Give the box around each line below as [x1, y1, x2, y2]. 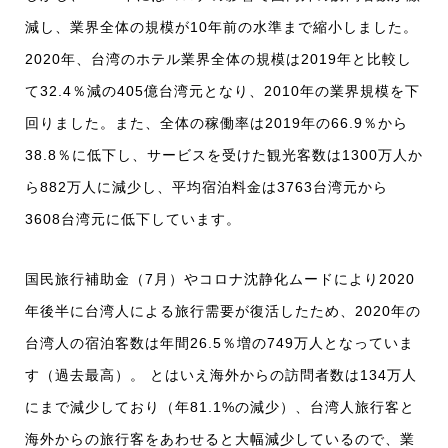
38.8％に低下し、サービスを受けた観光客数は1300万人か [25, 147, 423, 164]
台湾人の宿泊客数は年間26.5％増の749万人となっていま [25, 335, 414, 352]
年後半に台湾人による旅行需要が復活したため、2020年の [25, 303, 421, 320]
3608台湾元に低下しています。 [25, 211, 241, 228]
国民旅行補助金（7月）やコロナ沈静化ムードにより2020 [25, 271, 415, 288]
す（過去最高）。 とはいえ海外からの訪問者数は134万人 [25, 367, 417, 384]
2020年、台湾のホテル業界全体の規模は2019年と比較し [25, 51, 412, 68]
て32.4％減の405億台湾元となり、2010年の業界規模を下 [25, 83, 420, 100]
